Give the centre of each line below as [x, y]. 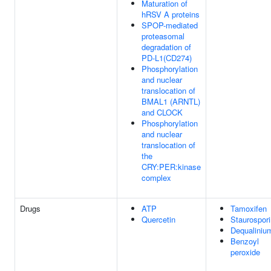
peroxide [245, 252]
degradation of [166, 47]
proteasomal [163, 36]
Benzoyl [245, 241]
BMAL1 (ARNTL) [171, 101]
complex [156, 178]
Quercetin [158, 219]
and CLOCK [162, 112]
